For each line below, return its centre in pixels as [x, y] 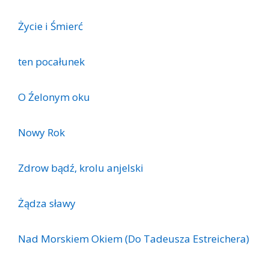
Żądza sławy [47, 204]
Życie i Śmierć [50, 26]
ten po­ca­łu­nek [51, 62]
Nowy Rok [41, 133]
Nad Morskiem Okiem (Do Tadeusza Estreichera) [134, 239]
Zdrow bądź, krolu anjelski [81, 168]
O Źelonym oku [54, 97]
